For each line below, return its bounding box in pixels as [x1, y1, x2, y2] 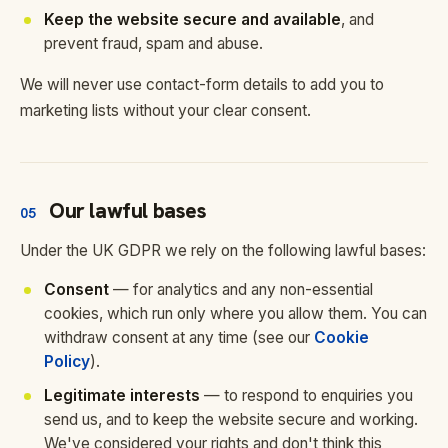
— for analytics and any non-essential [109, 280, 373, 299]
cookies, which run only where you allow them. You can [44, 304, 427, 323]
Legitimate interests [44, 386, 200, 405]
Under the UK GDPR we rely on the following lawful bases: [20, 241, 426, 260]
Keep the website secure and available [44, 10, 341, 29]
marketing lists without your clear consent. [20, 101, 311, 120]
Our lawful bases [49, 197, 207, 224]
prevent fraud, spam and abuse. [44, 34, 263, 53]
